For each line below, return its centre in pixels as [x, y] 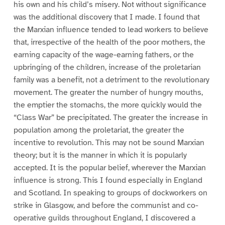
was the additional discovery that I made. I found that [106, 17]
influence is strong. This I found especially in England [108, 181]
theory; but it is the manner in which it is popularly [100, 155]
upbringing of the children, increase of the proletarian [107, 68]
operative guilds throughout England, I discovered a [104, 218]
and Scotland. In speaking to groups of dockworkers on [110, 193]
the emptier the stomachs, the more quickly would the [107, 105]
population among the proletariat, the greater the [99, 130]
